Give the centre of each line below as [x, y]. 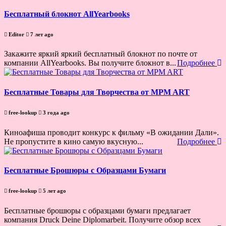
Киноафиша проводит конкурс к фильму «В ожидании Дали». [111, 132]
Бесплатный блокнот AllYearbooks [67, 14]
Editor [16, 34]
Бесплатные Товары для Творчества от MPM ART [97, 92]
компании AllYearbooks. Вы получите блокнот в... [90, 63]
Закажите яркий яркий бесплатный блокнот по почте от [101, 54]
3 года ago [55, 112]
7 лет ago [41, 34]
